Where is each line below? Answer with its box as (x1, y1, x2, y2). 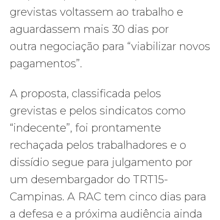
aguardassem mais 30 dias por (10, 23, 169, 36)
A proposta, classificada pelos (10, 87, 161, 101)
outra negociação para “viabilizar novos (10, 40, 210, 54)
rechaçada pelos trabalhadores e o (10, 138, 186, 152)
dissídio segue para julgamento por (10, 156, 192, 169)
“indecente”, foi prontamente (10, 121, 161, 135)
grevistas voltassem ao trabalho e (10, 5, 183, 19)
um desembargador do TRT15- (10, 173, 168, 187)
